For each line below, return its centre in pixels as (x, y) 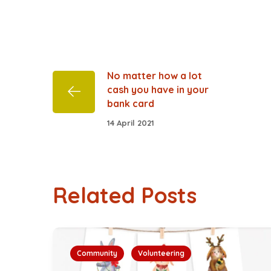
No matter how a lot (155, 76)
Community (97, 253)
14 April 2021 (131, 122)
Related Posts (125, 195)
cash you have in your (158, 90)
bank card (131, 103)
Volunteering (161, 253)
